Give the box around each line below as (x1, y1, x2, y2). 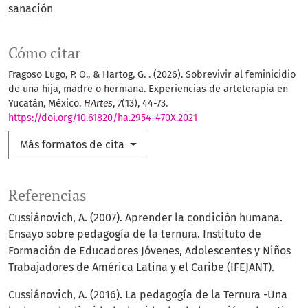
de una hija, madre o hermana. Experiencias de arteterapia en (8, 83, 288, 96)
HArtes (84, 98, 113, 110)
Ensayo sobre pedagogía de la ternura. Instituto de (8, 228, 261, 241)
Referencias (8, 186, 87, 206)
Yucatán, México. (8, 98, 84, 110)
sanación (8, 2, 53, 16)
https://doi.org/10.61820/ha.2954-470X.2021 (8, 112, 197, 124)
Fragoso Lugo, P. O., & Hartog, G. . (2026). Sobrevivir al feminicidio (8, 69, 296, 81)
